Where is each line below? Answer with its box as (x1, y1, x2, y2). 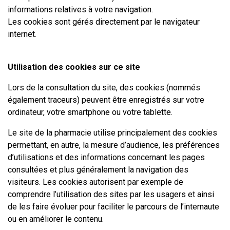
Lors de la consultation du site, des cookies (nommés (8, 83, 200, 92)
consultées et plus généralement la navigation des (8, 165, 188, 175)
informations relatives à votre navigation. (8, 5, 153, 14)
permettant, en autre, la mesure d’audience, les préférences (8, 140, 220, 150)
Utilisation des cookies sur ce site (8, 62, 140, 72)
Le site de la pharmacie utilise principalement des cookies (8, 128, 217, 138)
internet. (8, 29, 36, 39)
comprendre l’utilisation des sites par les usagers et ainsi (8, 189, 214, 199)
